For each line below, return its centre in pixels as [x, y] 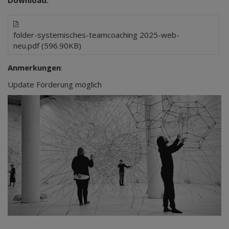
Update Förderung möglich [55, 84]
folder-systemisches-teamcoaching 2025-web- [96, 35]
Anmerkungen [34, 67]
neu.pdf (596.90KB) [47, 45]
